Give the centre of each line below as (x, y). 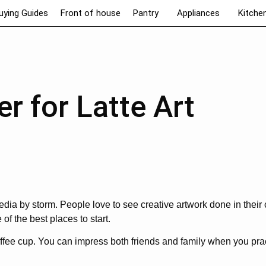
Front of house (91, 13)
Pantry (146, 13)
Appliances (199, 13)
